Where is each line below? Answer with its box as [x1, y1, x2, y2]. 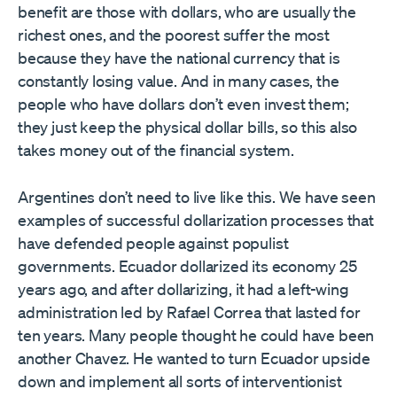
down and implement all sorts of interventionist [18, 371, 342, 392]
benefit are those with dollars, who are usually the [18, 2, 356, 22]
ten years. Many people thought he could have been [18, 325, 375, 346]
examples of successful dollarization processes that [18, 210, 374, 230]
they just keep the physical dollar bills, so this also [18, 117, 358, 137]
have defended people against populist [18, 233, 289, 253]
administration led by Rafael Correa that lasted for [18, 302, 361, 323]
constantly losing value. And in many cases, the [18, 71, 339, 91]
